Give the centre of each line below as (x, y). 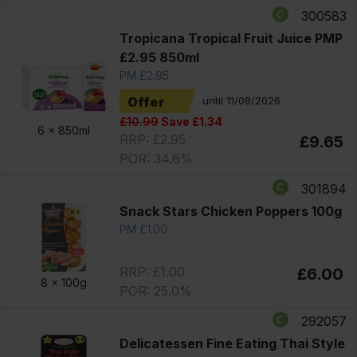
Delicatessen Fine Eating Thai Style (232, 343)
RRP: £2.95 (152, 139)
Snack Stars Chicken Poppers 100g (230, 211)
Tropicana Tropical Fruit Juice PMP (231, 38)
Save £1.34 (190, 121)
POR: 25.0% (155, 290)
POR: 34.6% (156, 158)
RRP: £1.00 (152, 271)
